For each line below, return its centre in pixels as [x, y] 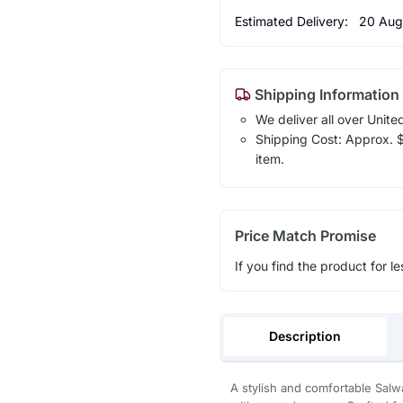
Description [305, 336]
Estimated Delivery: [293, 21]
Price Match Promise [305, 235]
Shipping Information [325, 94]
